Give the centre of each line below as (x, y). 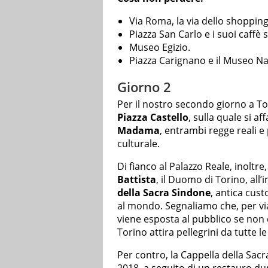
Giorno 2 (144, 86)
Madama (138, 131)
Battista (137, 180)
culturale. (138, 144)
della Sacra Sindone (164, 193)
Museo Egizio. (160, 47)
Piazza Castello (153, 118)
